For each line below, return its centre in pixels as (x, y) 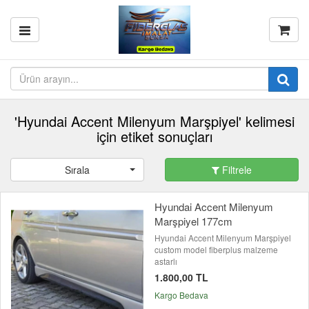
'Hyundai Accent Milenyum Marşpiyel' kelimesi (154, 121)
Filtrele (236, 170)
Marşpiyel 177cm (193, 221)
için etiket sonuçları (154, 136)
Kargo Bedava (181, 295)
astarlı (166, 261)
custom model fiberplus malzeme (216, 249)
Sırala (77, 170)
